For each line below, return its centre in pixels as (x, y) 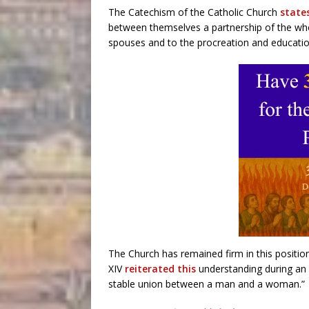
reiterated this (159, 269)
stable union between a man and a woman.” (207, 284)
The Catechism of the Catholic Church (194, 12)
